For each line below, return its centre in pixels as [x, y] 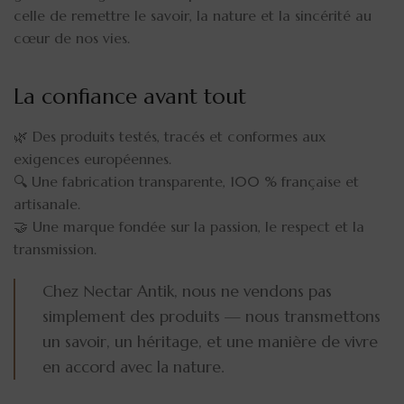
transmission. [55, 248]
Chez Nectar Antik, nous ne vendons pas [187, 291]
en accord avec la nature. [133, 367]
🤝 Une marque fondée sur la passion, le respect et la [189, 226]
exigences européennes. [92, 158]
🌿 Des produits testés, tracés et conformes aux [170, 136]
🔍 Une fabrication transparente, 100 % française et [186, 181]
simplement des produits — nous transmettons [211, 316]
